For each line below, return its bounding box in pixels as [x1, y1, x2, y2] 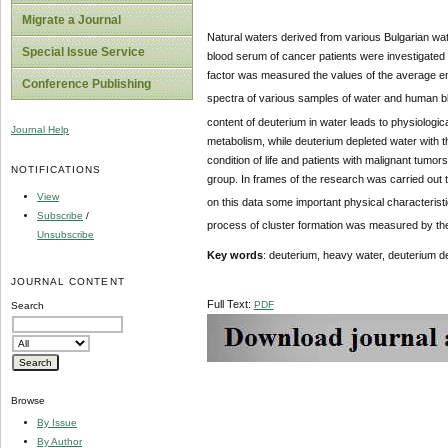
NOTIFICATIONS [11, 163, 102, 175]
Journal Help [11, 124, 69, 135]
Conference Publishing [22, 77, 151, 91]
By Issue [37, 416, 77, 428]
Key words [206, 249, 263, 262]
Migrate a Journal [22, 13, 121, 27]
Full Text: [206, 298, 254, 311]
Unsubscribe [37, 228, 94, 240]
